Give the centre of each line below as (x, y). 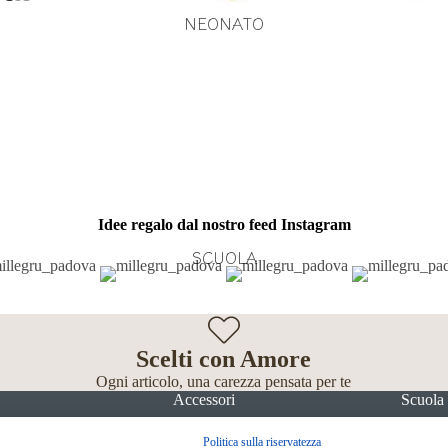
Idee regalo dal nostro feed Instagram (224, 224)
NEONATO (224, 23)
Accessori (203, 399)
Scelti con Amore (224, 359)
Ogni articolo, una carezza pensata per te (224, 381)
